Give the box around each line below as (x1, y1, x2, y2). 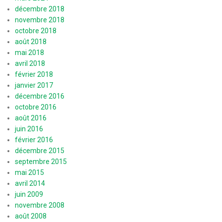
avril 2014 (15, 179, 45, 187)
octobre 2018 (15, 26, 56, 35)
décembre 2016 (15, 92, 64, 100)
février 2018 (15, 70, 53, 78)
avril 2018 (15, 59, 45, 67)
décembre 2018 (15, 4, 64, 13)
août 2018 (15, 37, 47, 46)
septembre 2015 (15, 157, 67, 166)
